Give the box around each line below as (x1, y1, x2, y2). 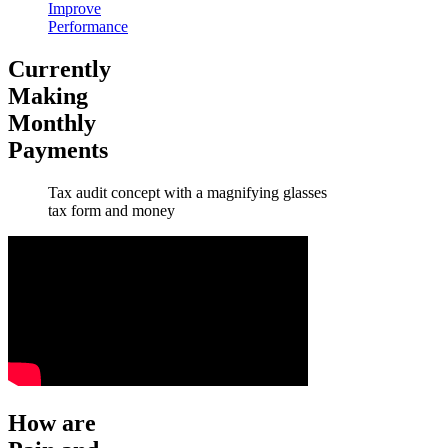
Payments (8, 137, 108, 164)
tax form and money (48, 202, 175, 220)
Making (8, 83, 88, 110)
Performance (48, 18, 128, 36)
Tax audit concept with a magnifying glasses (48, 184, 327, 202)
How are (8, 410, 96, 437)
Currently (8, 56, 111, 83)
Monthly (8, 110, 96, 137)
